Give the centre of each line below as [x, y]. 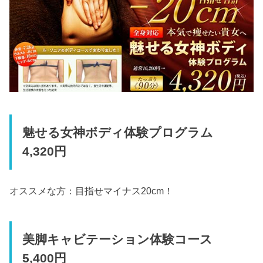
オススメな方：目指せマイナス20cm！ [92, 190]
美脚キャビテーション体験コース [123, 240]
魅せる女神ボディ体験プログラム [124, 133]
